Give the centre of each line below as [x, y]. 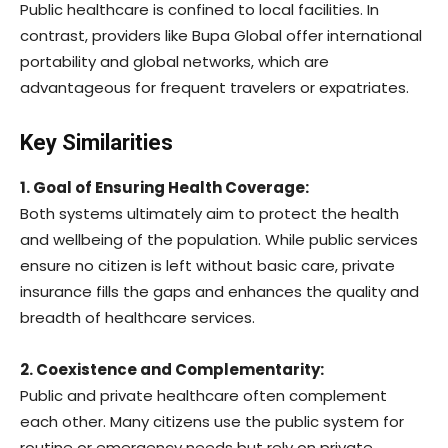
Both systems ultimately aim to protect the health [209, 213]
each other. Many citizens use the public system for [212, 421]
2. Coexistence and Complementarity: [172, 369]
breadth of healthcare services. [137, 317]
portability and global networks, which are [174, 61]
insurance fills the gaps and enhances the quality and [219, 291]
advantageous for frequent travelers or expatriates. [214, 87]
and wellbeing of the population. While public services [219, 239]
